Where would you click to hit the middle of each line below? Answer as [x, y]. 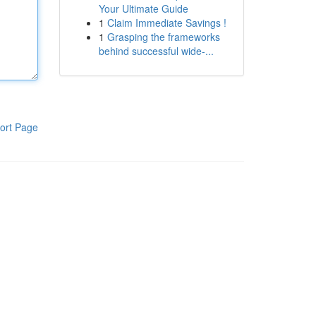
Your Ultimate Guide [143, 8]
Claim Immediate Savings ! [166, 23]
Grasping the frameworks [163, 37]
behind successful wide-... [156, 51]
